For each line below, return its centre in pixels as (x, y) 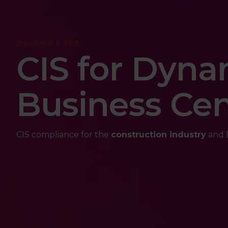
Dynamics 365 (48, 43)
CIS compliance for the (64, 134)
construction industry (159, 134)
